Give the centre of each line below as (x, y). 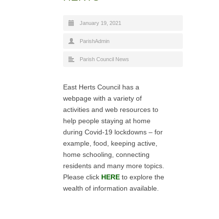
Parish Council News (104, 59)
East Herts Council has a (101, 87)
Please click (82, 177)
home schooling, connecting (106, 155)
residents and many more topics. (115, 166)
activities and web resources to (111, 110)
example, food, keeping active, (110, 143)
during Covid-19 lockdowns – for (113, 132)
